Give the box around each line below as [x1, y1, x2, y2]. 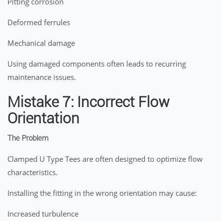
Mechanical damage [7, 38, 75, 48]
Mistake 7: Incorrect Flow [7, 93, 170, 110]
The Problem [7, 134, 48, 143]
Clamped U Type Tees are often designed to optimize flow [7, 154, 203, 164]
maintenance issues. [7, 72, 76, 82]
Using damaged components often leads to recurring [7, 59, 186, 69]
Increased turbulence [7, 209, 78, 219]
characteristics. [7, 167, 58, 177]
